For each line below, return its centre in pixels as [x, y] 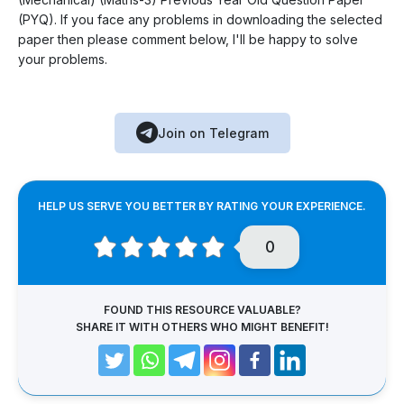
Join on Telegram [213, 133]
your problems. [63, 59]
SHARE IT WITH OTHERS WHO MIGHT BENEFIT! [202, 326]
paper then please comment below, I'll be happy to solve [188, 39]
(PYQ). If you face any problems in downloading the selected [200, 19]
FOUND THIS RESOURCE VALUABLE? [202, 309]
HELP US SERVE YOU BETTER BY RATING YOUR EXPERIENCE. [202, 206]
